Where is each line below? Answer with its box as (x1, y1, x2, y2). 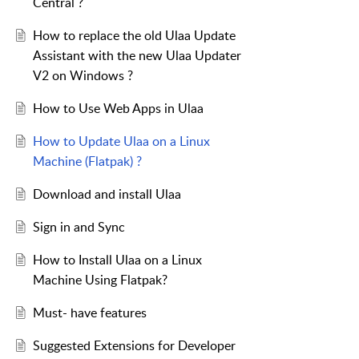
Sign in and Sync (32, 218, 125, 236)
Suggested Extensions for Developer (32, 337, 236, 355)
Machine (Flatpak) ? (32, 152, 142, 171)
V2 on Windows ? (32, 67, 133, 85)
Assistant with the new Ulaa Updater (32, 46, 241, 65)
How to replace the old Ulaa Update (32, 26, 236, 45)
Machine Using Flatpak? (32, 271, 167, 289)
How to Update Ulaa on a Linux (32, 132, 210, 151)
